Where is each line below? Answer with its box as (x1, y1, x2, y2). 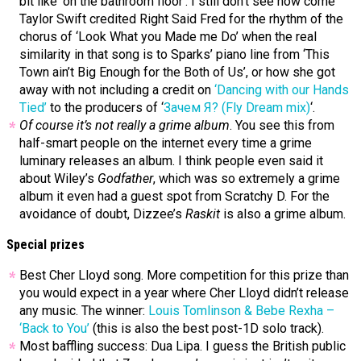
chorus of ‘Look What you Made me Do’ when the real (19, 29, 317, 45)
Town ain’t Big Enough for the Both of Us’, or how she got (19, 64, 335, 81)
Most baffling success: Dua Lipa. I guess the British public (19, 338, 346, 355)
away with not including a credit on (19, 82, 214, 98)
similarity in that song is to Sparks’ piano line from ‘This (19, 47, 330, 63)
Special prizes (6, 237, 85, 253)
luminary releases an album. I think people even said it (19, 153, 323, 169)
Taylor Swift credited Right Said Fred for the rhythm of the (19, 11, 343, 27)
